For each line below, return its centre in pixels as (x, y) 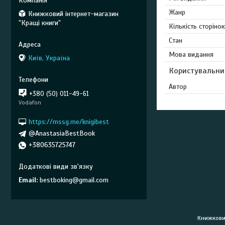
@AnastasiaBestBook (62, 133)
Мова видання (191, 54)
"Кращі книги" (40, 23)
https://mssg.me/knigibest (69, 122)
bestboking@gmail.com (74, 180)
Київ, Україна (49, 58)
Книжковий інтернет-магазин (73, 14)
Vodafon (30, 102)
